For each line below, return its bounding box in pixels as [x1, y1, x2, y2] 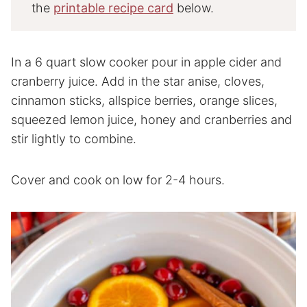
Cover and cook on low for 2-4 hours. [11, 172, 225, 187]
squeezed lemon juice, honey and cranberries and [11, 112, 292, 127]
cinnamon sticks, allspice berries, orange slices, [11, 93, 278, 108]
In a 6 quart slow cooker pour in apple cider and [11, 54, 282, 69]
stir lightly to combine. [11, 131, 136, 146]
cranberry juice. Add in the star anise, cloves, [11, 73, 265, 88]
